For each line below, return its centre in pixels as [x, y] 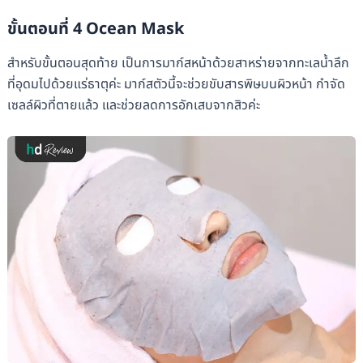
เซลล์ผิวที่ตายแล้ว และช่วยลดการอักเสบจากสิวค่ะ [133, 105]
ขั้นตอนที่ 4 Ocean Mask [95, 29]
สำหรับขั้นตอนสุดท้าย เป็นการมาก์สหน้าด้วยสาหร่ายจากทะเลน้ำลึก [178, 63]
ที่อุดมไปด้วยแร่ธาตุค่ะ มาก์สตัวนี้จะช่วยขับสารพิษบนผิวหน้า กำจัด [176, 84]
